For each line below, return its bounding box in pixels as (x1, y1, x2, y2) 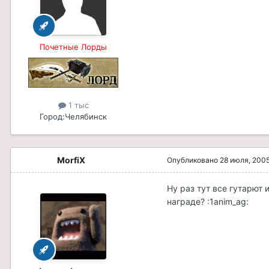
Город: (40, 112, 65, 122)
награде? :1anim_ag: (167, 196, 249, 207)
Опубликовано (167, 156, 220, 165)
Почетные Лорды (40, 42, 107, 52)
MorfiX (56, 155, 85, 166)
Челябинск (65, 112, 107, 122)
